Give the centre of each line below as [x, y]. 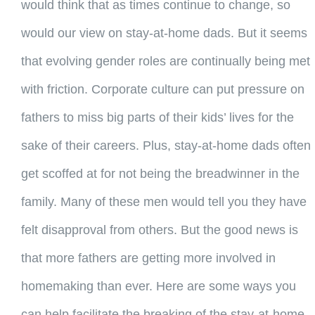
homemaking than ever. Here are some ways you [158, 287]
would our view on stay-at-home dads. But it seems [164, 33]
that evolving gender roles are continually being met [165, 62]
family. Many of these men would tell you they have [163, 202]
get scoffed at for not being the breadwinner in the [160, 174]
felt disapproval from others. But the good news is [159, 230]
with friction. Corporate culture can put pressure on [162, 90]
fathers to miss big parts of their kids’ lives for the [157, 118]
